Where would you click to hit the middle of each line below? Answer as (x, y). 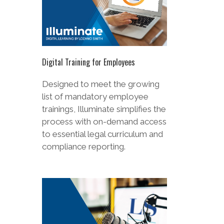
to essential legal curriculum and (102, 84)
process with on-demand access (104, 72)
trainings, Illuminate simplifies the (104, 59)
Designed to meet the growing (101, 34)
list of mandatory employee (95, 47)
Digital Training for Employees (88, 12)
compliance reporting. (84, 97)
